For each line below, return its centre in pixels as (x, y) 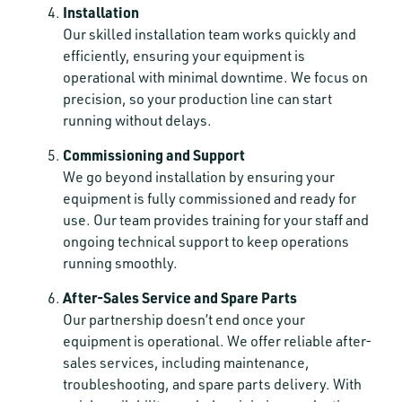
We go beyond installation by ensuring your (199, 177)
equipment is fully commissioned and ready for (210, 198)
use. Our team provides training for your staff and (216, 220)
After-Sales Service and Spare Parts (180, 297)
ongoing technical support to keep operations (206, 241)
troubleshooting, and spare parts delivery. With (212, 384)
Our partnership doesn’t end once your (184, 319)
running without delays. (137, 120)
